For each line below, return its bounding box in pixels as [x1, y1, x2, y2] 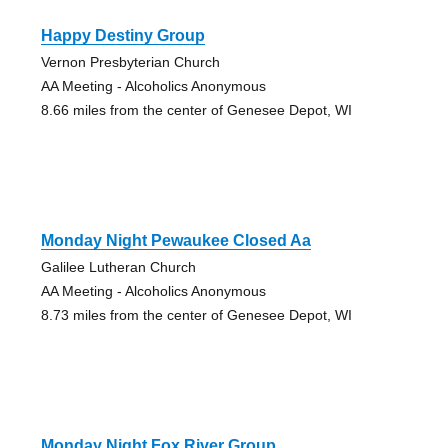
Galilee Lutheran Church [40, 259, 196, 276]
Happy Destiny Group [40, 27, 205, 45]
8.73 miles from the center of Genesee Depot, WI [40, 307, 352, 324]
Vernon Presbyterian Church [40, 54, 220, 71]
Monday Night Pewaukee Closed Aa [40, 232, 311, 250]
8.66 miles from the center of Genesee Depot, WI [40, 102, 352, 119]
